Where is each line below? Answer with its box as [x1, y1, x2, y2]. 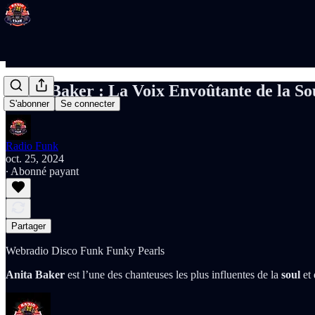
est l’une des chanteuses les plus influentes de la [65, 268, 281, 281]
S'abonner [9, 98, 49, 110]
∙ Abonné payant [6, 165, 79, 177]
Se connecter [60, 98, 115, 110]
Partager [11, 220, 46, 231]
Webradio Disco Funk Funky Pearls [6, 244, 165, 257]
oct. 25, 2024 [6, 152, 64, 165]
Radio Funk [6, 139, 58, 152]
